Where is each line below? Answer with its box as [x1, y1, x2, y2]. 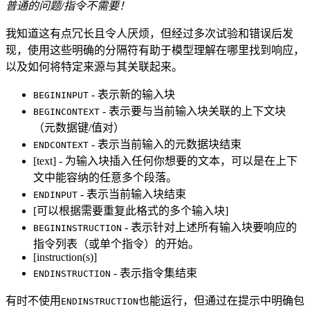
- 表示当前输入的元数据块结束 [89, 138, 241, 150]
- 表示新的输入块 [89, 88, 175, 100]
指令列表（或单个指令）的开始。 [33, 237, 199, 250]
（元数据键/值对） [33, 121, 125, 134]
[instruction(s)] [33, 250, 97, 263]
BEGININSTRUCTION [33, 222, 122, 233]
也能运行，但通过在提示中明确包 [138, 294, 304, 307]
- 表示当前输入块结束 [77, 188, 186, 200]
